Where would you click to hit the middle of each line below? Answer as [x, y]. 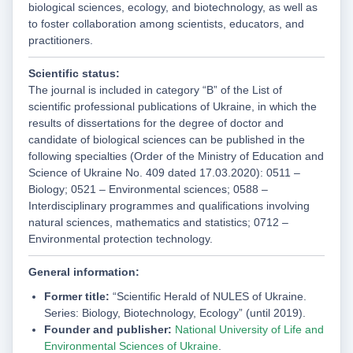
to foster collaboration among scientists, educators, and [166, 24]
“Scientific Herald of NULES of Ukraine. [208, 297]
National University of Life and [249, 330]
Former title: [77, 297]
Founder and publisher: [108, 330]
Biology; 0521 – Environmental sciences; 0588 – [148, 190]
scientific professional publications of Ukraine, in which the [173, 107]
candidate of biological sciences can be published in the [167, 140]
